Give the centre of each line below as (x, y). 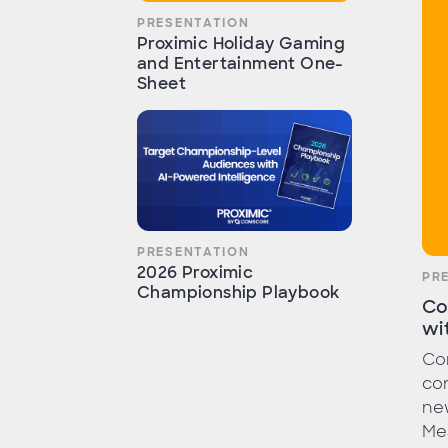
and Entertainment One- (240, 64)
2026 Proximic (195, 273)
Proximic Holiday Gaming (241, 44)
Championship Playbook (238, 293)
